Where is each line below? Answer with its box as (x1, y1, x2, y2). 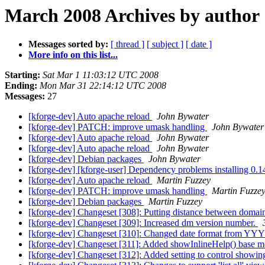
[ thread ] (111, 39, 144, 50)
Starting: (5, 70, 40, 80)
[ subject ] (147, 39, 183, 50)
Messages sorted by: (28, 39, 108, 50)
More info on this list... (28, 50, 118, 60)
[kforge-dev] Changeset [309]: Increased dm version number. (28, 218, 258, 228)
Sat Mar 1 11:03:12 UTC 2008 (43, 70, 159, 80)
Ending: (5, 80, 37, 91)
